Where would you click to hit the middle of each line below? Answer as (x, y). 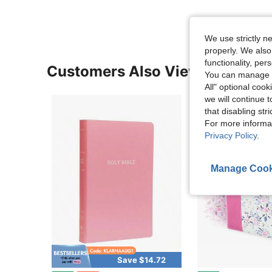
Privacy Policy (231, 135)
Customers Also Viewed (132, 72)
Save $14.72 (142, 260)
